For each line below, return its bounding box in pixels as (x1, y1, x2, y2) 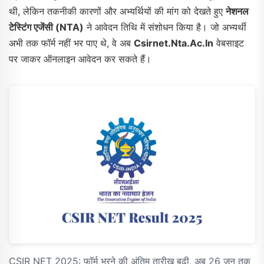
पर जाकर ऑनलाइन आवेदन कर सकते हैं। (9, 52, 151, 65)
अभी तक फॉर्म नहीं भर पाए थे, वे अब (9, 37, 134, 49)
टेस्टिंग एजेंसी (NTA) (9, 21, 84, 33)
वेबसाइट (213, 37, 244, 49)
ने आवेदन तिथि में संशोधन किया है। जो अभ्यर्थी (84, 21, 246, 33)
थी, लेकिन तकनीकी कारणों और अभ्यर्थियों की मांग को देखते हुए (9, 5, 226, 17)
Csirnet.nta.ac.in (134, 37, 213, 49)
